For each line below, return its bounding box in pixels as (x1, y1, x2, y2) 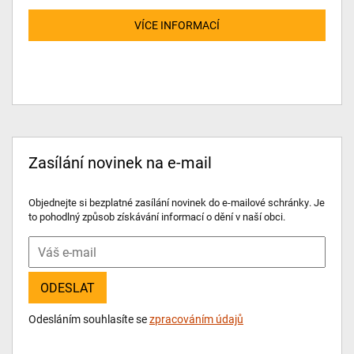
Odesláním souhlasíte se (28, 311, 149, 326)
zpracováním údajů (149, 311, 243, 326)
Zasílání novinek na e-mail (28, 152, 212, 172)
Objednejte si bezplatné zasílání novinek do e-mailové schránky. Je (28, 195, 325, 209)
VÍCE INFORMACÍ (134, 17, 220, 32)
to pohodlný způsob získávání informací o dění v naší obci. (28, 209, 285, 224)
